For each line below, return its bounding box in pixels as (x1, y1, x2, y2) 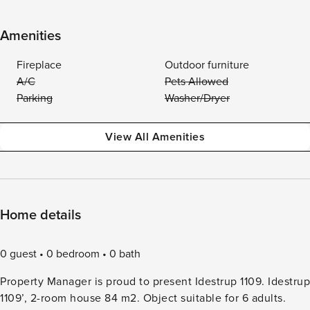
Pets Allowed (165, 75, 228, 89)
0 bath (109, 247, 140, 261)
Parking (17, 91, 53, 105)
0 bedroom (46, 247, 100, 261)
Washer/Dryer (165, 91, 230, 105)
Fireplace (17, 58, 62, 72)
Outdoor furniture (165, 58, 249, 72)
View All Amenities (105, 130, 205, 144)
